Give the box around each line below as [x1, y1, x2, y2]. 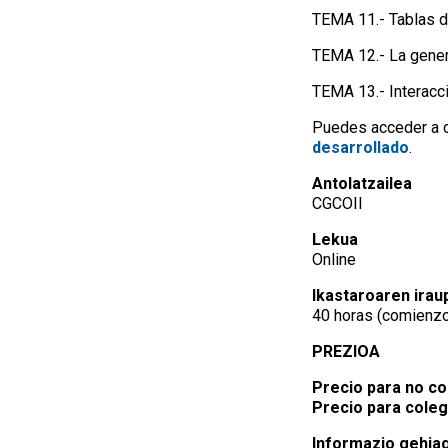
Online [312, 250, 356, 270]
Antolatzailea [312, 174, 412, 194]
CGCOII [312, 194, 363, 214]
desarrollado [312, 138, 409, 158]
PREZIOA [312, 342, 380, 362]
